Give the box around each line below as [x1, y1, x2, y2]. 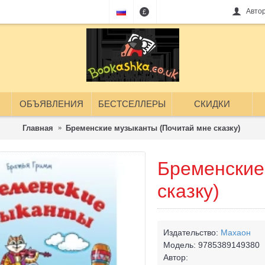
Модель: [163, 240, 198, 250]
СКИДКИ [194, 99, 230, 109]
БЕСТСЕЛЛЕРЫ [98, 99, 166, 109]
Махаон [221, 228, 251, 237]
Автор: [163, 253, 188, 262]
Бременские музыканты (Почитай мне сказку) [66, 123, 240, 132]
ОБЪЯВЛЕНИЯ [20, 99, 83, 109]
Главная [22, 123, 53, 132]
